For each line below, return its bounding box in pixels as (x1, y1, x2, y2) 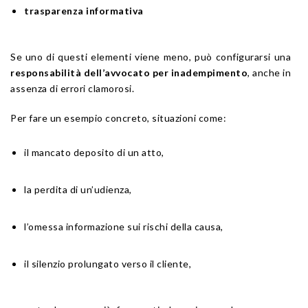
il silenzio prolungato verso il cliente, (24, 257, 191, 269)
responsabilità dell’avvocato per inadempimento (10, 66, 247, 78)
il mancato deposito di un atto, (24, 146, 164, 158)
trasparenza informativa (24, 4, 144, 16)
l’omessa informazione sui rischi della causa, (24, 220, 223, 232)
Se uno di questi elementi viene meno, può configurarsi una (10, 50, 291, 63)
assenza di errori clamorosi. (10, 82, 134, 94)
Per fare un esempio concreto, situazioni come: (10, 111, 226, 124)
